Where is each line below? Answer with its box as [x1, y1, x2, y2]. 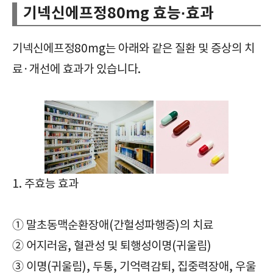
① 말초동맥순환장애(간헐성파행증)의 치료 [12, 218, 213, 232]
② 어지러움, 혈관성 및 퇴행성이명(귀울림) [12, 239, 211, 253]
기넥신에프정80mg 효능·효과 [23, 4, 214, 23]
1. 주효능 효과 [12, 177, 79, 191]
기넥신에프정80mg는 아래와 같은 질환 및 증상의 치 [12, 41, 255, 55]
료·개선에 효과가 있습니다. [12, 62, 141, 76]
